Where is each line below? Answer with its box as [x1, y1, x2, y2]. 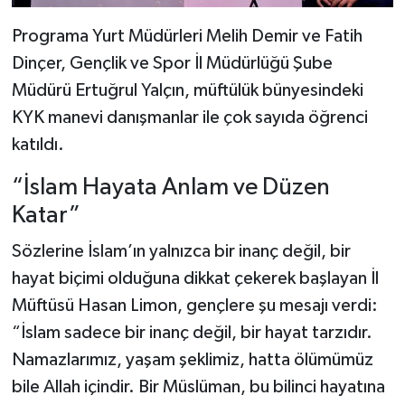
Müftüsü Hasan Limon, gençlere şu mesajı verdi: [11, 296, 378, 315]
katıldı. [11, 136, 64, 155]
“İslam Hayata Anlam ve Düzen [11, 175, 330, 201]
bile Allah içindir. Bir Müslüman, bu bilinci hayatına [11, 377, 385, 396]
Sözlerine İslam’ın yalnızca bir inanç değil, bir [11, 241, 351, 260]
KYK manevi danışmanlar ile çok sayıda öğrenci [11, 108, 368, 127]
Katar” [11, 203, 80, 229]
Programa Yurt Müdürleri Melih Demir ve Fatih [11, 27, 363, 46]
